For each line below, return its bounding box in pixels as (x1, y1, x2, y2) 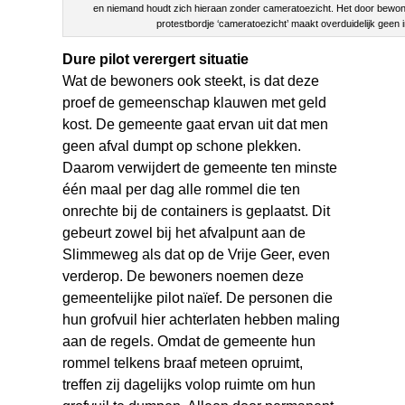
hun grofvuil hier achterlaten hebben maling (62, 312, 341, 328)
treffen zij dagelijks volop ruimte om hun (62, 377, 316, 393)
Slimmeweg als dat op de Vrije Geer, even (62, 247, 331, 263)
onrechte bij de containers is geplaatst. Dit (62, 203, 331, 220)
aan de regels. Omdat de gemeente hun (62, 334, 316, 350)
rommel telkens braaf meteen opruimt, (62, 355, 304, 372)
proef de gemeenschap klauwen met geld (62, 95, 327, 111)
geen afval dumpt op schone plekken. (62, 138, 302, 155)
